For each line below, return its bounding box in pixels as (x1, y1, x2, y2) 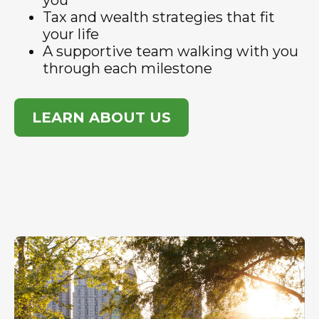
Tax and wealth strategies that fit (43, 9, 275, 26)
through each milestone (43, 60, 212, 78)
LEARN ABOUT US (32, 109, 171, 127)
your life (43, 26, 99, 43)
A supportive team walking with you (43, 43, 298, 61)
